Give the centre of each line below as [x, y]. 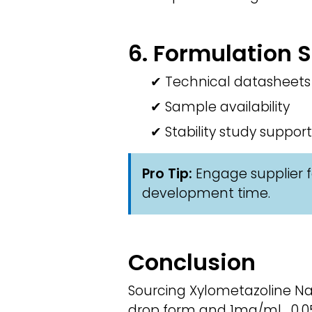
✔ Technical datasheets [231, 82]
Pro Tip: [167, 174]
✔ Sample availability [220, 107]
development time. [206, 193]
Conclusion [192, 262]
